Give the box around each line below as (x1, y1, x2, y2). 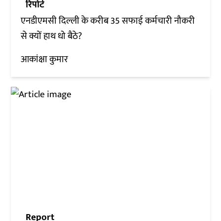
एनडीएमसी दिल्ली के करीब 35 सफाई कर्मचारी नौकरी (21, 13, 195, 29)
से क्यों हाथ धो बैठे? (21, 28, 82, 44)
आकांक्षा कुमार (21, 51, 69, 67)
